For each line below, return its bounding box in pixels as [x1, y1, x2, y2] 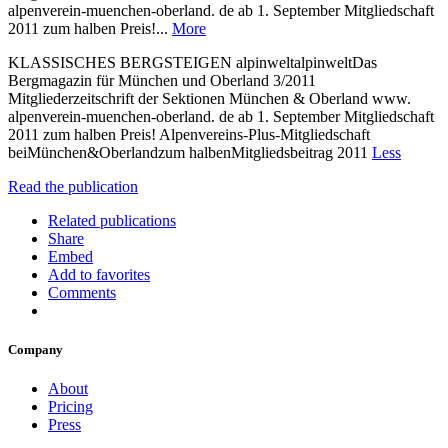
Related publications [48, 211, 176, 229]
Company [8, 342, 63, 358]
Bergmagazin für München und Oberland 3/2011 [8, 71, 316, 89]
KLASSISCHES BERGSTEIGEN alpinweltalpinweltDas [8, 53, 377, 71]
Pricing [48, 398, 93, 416]
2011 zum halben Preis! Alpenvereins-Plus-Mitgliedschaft [8, 125, 370, 143]
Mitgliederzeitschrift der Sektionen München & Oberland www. [8, 89, 411, 107]
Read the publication [8, 177, 138, 195]
